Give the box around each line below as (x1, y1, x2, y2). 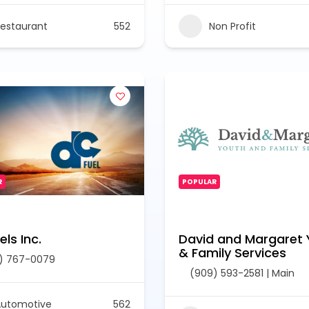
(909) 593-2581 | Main (190, 266, 295, 280)
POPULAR (182, 177, 217, 187)
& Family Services (179, 244, 286, 261)
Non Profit (209, 19, 256, 33)
